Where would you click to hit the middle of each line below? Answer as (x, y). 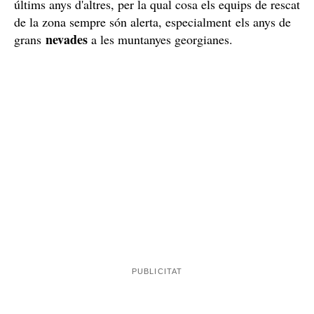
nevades (67, 40)
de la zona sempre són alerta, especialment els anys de (152, 22)
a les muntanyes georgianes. (160, 40)
